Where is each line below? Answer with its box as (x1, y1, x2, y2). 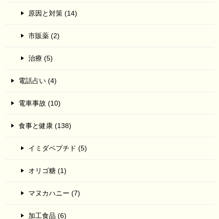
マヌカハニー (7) (28, 189, 80, 197)
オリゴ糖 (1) (28, 166, 66, 175)
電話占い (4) (19, 76, 57, 85)
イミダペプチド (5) (28, 144, 87, 152)
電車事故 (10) (19, 99, 61, 107)
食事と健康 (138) (19, 121, 71, 130)
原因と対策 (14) (28, 9, 77, 17)
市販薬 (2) (28, 31, 60, 40)
